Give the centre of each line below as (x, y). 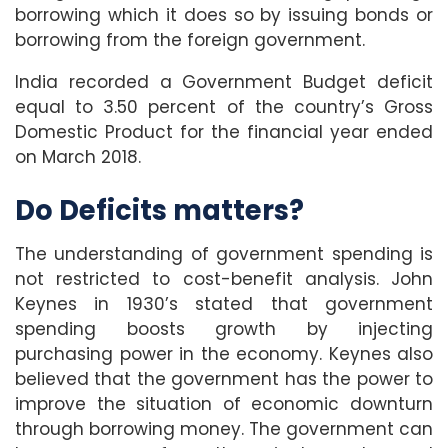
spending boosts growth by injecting (224, 329)
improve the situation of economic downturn (224, 404)
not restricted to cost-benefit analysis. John (224, 279)
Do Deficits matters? (159, 210)
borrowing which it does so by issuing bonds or (224, 15)
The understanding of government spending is (224, 254)
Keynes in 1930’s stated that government (224, 304)
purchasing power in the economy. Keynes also (224, 354)
